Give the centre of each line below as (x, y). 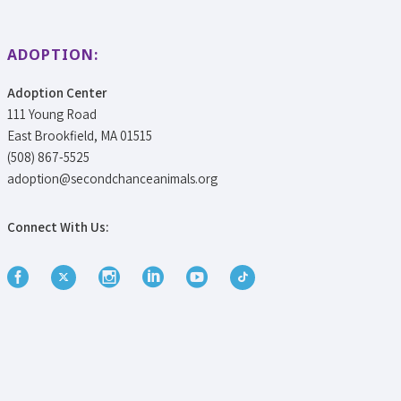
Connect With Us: (58, 227)
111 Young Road (52, 115)
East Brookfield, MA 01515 (80, 136)
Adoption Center (57, 93)
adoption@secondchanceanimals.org (112, 179)
